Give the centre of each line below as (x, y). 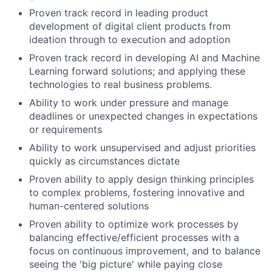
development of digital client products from (130, 26)
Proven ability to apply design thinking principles (141, 179)
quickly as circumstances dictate (104, 161)
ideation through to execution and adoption (130, 39)
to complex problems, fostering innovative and (137, 192)
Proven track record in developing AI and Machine (144, 58)
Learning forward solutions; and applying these (137, 71)
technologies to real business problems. (121, 84)
